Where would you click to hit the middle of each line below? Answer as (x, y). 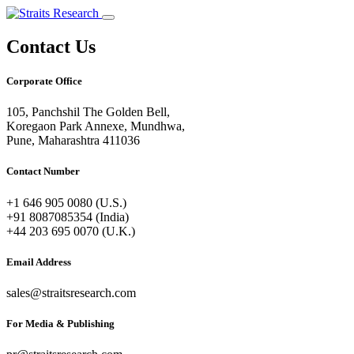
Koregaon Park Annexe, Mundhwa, (96, 126)
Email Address (39, 262)
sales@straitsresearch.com (71, 292)
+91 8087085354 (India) (68, 217)
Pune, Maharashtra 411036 (73, 141)
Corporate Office (44, 81)
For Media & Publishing (60, 324)
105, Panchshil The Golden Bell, (88, 112)
